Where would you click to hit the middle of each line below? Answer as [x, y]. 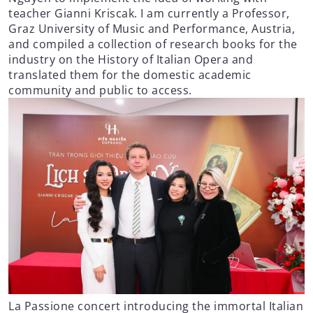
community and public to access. [100, 90]
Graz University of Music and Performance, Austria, [152, 28]
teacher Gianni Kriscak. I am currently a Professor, [149, 13]
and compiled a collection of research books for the [153, 44]
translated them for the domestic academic [130, 74]
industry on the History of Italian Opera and [131, 59]
